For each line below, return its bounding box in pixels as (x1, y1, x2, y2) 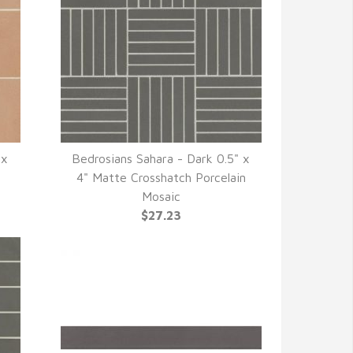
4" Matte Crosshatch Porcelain (76, 170, 246, 184)
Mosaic (141, 189, 180, 203)
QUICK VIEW (119, 169, 203, 186)
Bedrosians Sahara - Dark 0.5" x (72, 151, 251, 165)
